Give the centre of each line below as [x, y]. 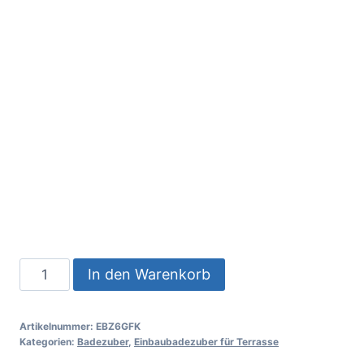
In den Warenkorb [149, 275]
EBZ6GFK [118, 327]
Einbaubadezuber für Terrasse [206, 342]
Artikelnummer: [58, 327]
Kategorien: [48, 342]
